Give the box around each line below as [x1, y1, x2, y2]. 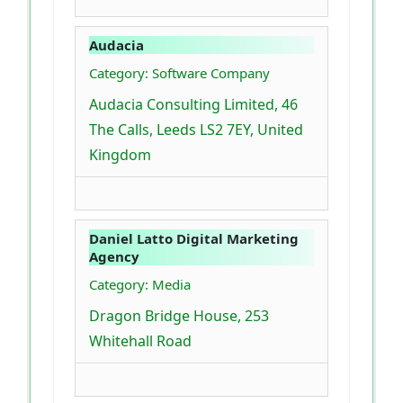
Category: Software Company [89, 64, 270, 83]
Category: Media [89, 275, 191, 294]
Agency [89, 247, 139, 266]
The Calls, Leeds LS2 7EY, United [89, 120, 303, 140]
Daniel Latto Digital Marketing [89, 229, 299, 248]
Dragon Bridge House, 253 [89, 306, 269, 327]
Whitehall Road [89, 331, 192, 352]
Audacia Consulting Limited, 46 [89, 94, 298, 115]
